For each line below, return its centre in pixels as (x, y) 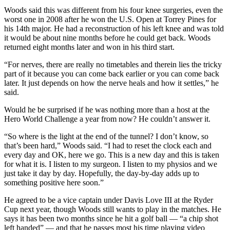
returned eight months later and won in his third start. (89, 47)
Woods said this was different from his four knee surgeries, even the (113, 10)
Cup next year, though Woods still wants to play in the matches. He (113, 209)
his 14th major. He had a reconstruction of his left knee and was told (114, 28)
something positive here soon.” (54, 182)
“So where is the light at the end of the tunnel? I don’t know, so (106, 136)
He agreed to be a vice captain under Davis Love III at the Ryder (109, 200)
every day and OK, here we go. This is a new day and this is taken (112, 155)
